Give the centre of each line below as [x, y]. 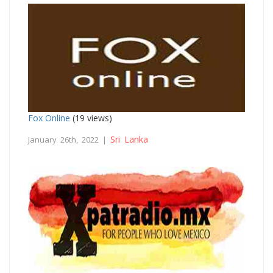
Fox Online [49, 118]
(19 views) [91, 118]
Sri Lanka [129, 139]
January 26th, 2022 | [69, 139]
